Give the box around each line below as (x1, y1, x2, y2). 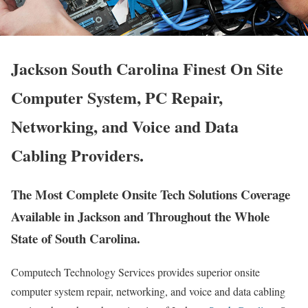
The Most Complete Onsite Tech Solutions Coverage (11, 185, 290, 204)
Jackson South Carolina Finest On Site (11, 56, 283, 81)
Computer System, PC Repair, (11, 85, 223, 110)
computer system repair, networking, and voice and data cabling (11, 284, 285, 299)
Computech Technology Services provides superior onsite (11, 265, 260, 280)
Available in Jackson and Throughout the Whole (11, 207, 269, 226)
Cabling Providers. (11, 143, 144, 168)
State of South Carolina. (11, 229, 140, 248)
